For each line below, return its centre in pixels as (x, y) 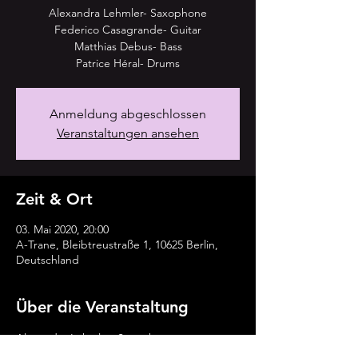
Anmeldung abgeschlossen (128, 113)
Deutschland (48, 259)
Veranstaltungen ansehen (128, 133)
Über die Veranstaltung (102, 306)
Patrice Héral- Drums (128, 63)
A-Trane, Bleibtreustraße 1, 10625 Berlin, (117, 244)
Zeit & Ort (54, 199)
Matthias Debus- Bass (128, 46)
